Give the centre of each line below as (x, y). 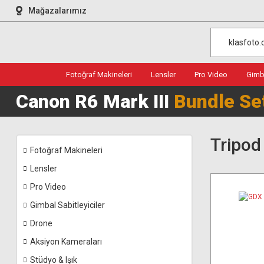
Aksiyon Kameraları (66, 242)
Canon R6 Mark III (95, 101)
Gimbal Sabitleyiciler (67, 205)
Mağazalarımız (57, 10)
